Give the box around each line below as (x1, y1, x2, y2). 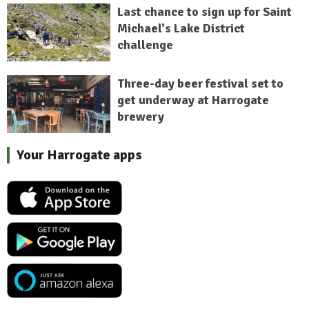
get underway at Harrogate (117, 92, 269, 108)
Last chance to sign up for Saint (117, 3, 292, 19)
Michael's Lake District (117, 20, 245, 36)
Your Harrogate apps (17, 146, 142, 164)
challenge (117, 37, 173, 52)
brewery (117, 109, 164, 125)
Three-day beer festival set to (117, 76, 283, 92)
